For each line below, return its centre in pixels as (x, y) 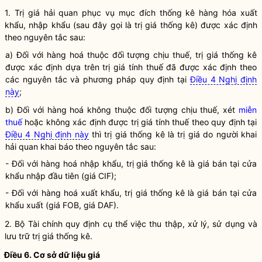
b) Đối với (26, 110)
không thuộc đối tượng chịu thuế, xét (161, 110)
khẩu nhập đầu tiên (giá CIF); (61, 176)
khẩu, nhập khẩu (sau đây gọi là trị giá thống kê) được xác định (131, 25)
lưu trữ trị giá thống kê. (49, 236)
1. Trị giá (24, 13)
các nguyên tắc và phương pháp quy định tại (98, 79)
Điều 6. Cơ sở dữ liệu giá (52, 255)
